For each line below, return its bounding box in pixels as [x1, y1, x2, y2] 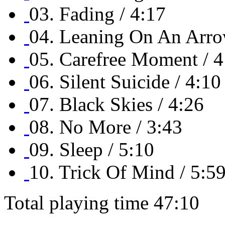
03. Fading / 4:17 [29, 3, 166, 25]
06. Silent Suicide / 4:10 [29, 71, 221, 93]
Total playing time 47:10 [4, 192, 199, 214]
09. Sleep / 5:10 [29, 139, 154, 161]
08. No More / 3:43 [29, 116, 182, 138]
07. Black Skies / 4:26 [29, 93, 204, 116]
